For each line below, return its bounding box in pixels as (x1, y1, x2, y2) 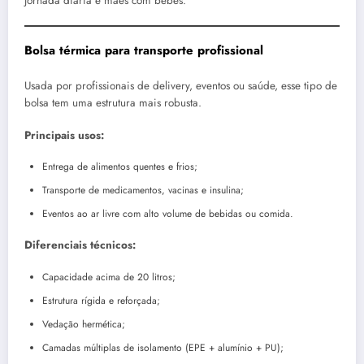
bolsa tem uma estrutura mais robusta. (24, 95, 201, 111)
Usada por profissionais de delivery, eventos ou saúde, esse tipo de (24, 78, 337, 94)
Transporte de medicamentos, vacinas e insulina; (42, 183, 244, 198)
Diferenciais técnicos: (24, 237, 136, 253)
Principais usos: (24, 128, 104, 144)
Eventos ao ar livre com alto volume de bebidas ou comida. (42, 206, 293, 222)
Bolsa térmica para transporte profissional (24, 41, 263, 59)
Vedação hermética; (42, 316, 125, 331)
